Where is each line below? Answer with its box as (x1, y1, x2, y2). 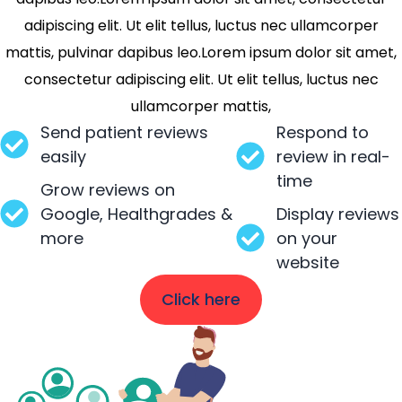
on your (275, 226, 337, 249)
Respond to (275, 120, 369, 144)
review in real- (275, 144, 390, 168)
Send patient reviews (40, 120, 208, 144)
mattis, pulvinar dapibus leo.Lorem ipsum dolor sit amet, (5, 41, 397, 63)
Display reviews (275, 202, 399, 225)
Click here (162, 287, 240, 310)
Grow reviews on (40, 178, 175, 201)
